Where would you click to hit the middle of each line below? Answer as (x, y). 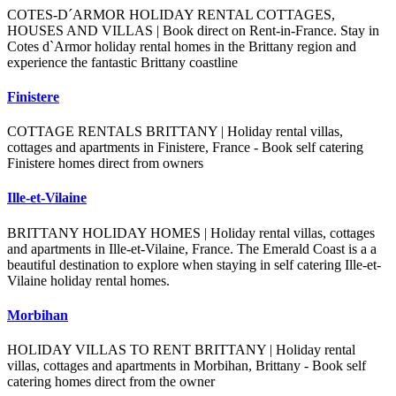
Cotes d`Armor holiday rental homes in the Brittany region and (182, 46)
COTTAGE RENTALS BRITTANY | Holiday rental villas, (175, 132)
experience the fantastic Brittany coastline (122, 62)
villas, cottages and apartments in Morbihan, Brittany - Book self (187, 366)
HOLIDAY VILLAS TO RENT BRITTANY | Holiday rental (181, 350)
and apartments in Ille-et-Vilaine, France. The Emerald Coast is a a (192, 248)
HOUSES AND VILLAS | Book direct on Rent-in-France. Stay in (193, 30)
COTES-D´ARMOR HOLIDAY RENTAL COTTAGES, (171, 14)
